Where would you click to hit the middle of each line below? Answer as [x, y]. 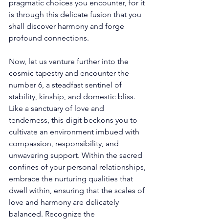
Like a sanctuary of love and [57, 108]
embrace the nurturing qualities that [72, 178]
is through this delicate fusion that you [76, 14]
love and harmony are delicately [65, 202]
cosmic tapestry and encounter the [70, 73]
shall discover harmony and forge [67, 26]
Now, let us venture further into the [70, 61]
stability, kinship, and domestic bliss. [73, 96]
